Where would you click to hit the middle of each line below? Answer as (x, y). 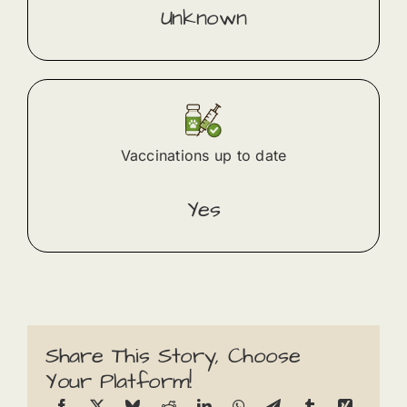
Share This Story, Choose (173, 357)
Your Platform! (118, 382)
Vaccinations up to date (203, 156)
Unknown (203, 19)
